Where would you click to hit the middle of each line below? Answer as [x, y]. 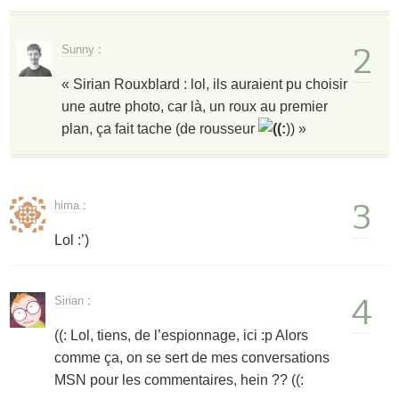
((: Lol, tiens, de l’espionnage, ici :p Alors [182, 336]
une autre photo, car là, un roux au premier [195, 106]
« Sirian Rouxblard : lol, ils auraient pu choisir [205, 84]
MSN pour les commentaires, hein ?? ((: [179, 380]
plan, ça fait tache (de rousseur [160, 128]
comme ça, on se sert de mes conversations [192, 358]
